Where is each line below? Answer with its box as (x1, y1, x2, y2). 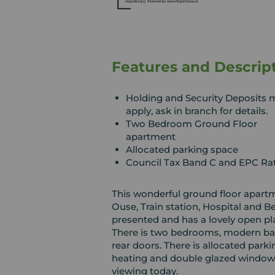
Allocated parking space (125, 143, 238, 155)
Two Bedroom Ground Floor (125, 117, 257, 130)
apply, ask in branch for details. (125, 104, 268, 117)
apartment (125, 130, 176, 142)
